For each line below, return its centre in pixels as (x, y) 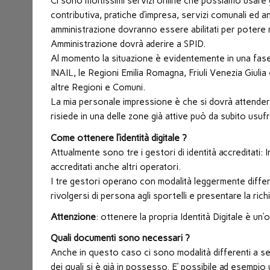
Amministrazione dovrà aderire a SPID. (128, 44)
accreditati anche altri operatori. (116, 167)
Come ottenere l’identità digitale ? (119, 138)
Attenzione (74, 217)
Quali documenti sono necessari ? (121, 238)
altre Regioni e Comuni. (98, 88)
